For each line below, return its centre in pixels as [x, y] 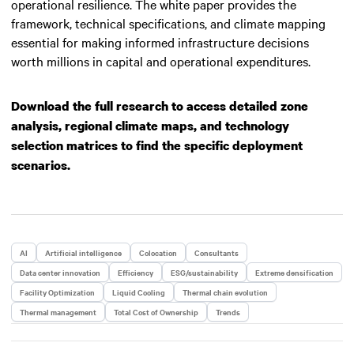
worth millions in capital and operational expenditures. [161, 60]
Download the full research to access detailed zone [160, 105]
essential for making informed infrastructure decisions [160, 41]
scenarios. [41, 165]
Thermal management [58, 311]
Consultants [217, 252]
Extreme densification [294, 272]
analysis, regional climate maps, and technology [150, 125]
